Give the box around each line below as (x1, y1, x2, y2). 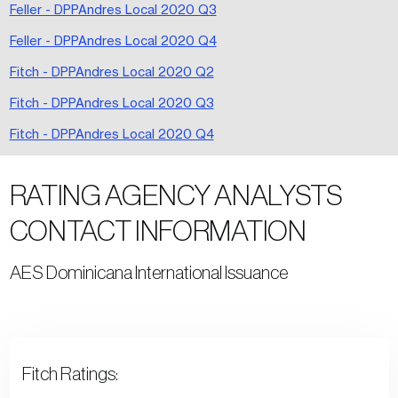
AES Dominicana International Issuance (9, 261, 288, 283)
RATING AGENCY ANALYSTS (9, 179, 343, 211)
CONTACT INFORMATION (9, 214, 306, 247)
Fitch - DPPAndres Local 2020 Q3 (9, 94, 214, 110)
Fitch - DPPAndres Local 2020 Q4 (9, 125, 214, 141)
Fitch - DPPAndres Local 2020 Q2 (9, 63, 214, 79)
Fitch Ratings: (21, 363, 118, 385)
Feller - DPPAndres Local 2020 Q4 (9, 32, 217, 48)
